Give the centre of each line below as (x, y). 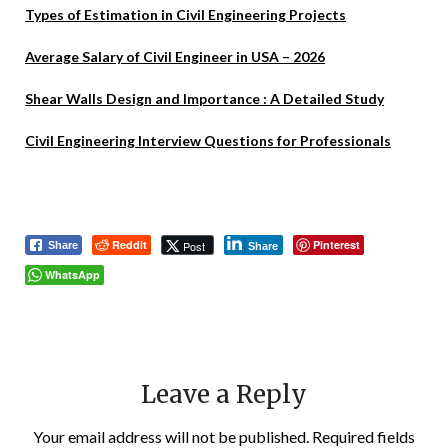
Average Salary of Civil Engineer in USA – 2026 (175, 56)
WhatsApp (72, 274)
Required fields (363, 436)
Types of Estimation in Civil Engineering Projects (185, 14)
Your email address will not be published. (171, 436)
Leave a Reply (224, 394)
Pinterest (336, 244)
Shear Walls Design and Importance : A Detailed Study (204, 98)
